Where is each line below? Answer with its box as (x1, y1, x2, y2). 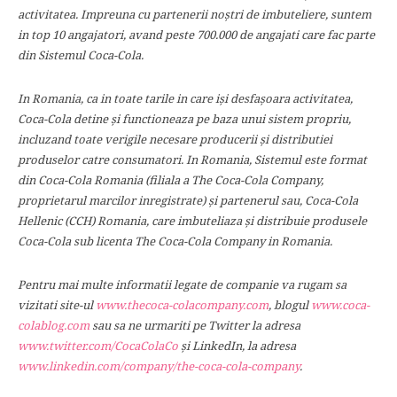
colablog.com (18, 317, 90, 333)
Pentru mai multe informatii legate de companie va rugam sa (18, 276, 346, 292)
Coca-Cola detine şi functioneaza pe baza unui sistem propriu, (18, 111, 351, 127)
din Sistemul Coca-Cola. (18, 47, 144, 63)
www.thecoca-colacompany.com (96, 297, 269, 313)
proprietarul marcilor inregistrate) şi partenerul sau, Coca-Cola (18, 192, 358, 208)
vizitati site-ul (18, 297, 96, 313)
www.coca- (311, 297, 370, 313)
